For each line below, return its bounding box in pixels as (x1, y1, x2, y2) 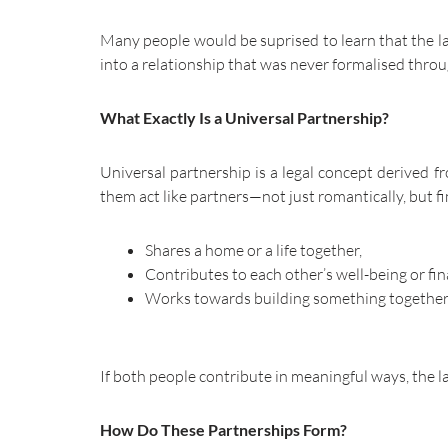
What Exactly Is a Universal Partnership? (100, 107, 389, 127)
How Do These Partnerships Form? (100, 419, 347, 439)
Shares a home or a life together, (145, 239, 362, 260)
